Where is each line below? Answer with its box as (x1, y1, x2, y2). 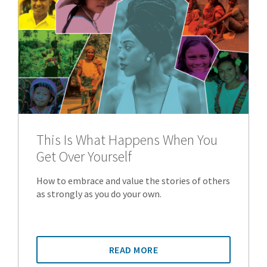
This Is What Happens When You (36, 131, 218, 150)
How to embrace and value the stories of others (36, 175, 230, 187)
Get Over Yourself (36, 147, 132, 166)
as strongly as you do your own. (36, 188, 162, 200)
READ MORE (108, 244, 159, 256)
